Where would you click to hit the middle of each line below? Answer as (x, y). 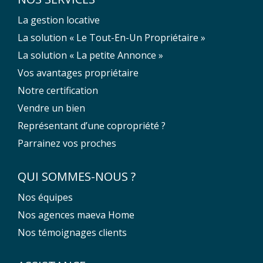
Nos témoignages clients (72, 232)
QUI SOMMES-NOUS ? (77, 176)
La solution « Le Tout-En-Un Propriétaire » (112, 37)
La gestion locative (59, 20)
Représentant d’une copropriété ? (92, 125)
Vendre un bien (51, 108)
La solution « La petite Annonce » (90, 55)
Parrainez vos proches (67, 143)
